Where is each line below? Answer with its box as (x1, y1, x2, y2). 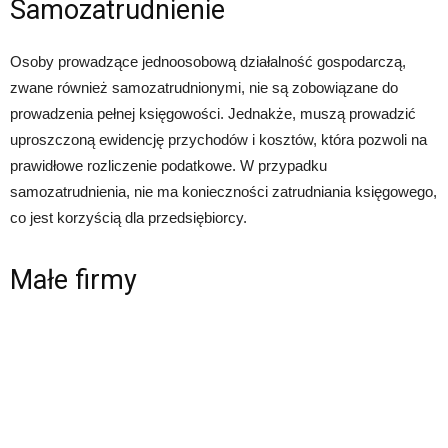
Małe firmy (10, 264, 137, 297)
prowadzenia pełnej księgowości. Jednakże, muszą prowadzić (10, 105, 416, 123)
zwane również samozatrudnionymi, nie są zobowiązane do (10, 79, 398, 97)
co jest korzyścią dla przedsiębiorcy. (10, 209, 247, 227)
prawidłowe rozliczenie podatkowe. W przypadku (10, 157, 327, 175)
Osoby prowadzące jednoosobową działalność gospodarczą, (10, 53, 406, 71)
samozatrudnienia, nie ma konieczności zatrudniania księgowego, (10, 183, 437, 201)
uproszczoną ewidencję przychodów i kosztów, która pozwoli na (10, 131, 427, 149)
